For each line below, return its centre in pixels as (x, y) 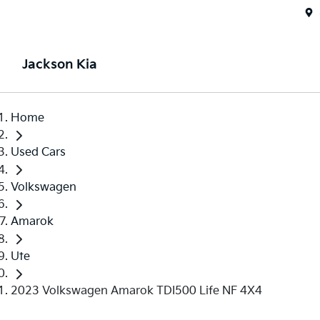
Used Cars (38, 153)
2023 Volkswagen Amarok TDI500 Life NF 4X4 (136, 291)
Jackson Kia (59, 65)
